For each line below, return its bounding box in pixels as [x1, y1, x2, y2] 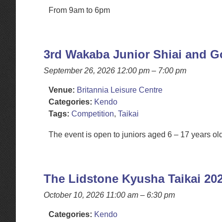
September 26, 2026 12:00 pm [44, 66, 150, 75]
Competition [71, 110, 114, 118]
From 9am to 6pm [49, 6, 110, 14]
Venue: [49, 86, 75, 94]
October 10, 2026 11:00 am [44, 191, 138, 199]
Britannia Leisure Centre [77, 86, 165, 94]
